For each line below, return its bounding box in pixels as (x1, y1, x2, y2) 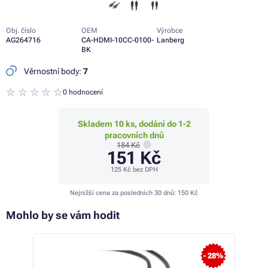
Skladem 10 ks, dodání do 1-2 (77, 119, 191, 129)
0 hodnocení (63, 88, 103, 97)
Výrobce (157, 26, 182, 35)
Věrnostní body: (22, 66, 83, 77)
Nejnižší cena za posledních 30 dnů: (70, 189, 178, 197)
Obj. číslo (6, 26, 36, 35)
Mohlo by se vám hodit (6, 209, 120, 222)
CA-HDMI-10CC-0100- (81, 36, 154, 45)
